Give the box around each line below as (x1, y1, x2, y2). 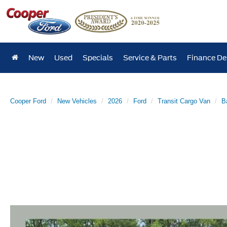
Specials (83, 54, 113, 62)
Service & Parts (123, 54, 177, 62)
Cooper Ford (10, 97, 46, 105)
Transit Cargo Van (158, 97, 210, 105)
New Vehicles (57, 97, 97, 105)
